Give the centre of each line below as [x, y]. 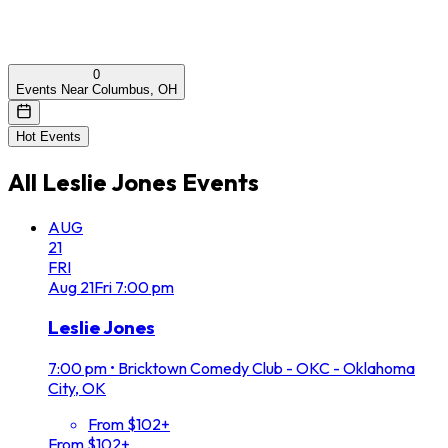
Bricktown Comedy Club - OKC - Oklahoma [266, 368]
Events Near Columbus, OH [96, 89]
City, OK [77, 388]
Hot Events [48, 136]
